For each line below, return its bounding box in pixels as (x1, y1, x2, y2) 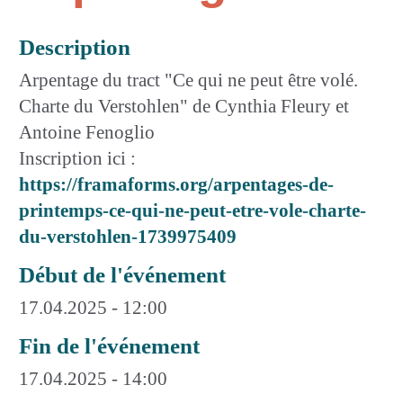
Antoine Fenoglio (19, 121, 155, 143)
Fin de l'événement (19, 333, 200, 358)
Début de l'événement (19, 262, 226, 287)
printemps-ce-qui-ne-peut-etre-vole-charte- (19, 199, 366, 221)
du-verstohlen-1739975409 (19, 225, 237, 247)
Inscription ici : (19, 147, 136, 169)
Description (19, 34, 130, 59)
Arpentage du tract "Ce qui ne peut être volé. (19, 68, 358, 91)
